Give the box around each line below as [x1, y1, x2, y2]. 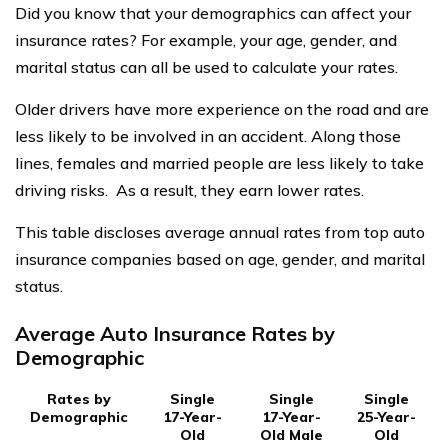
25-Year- [357, 408, 416, 427]
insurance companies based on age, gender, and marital [15, 249, 425, 270]
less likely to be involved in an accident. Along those [15, 126, 401, 147]
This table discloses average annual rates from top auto [15, 222, 425, 243]
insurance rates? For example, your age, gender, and [15, 30, 397, 51]
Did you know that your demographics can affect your [15, 3, 411, 24]
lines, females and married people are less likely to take [15, 153, 424, 174]
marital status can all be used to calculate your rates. [15, 57, 398, 78]
